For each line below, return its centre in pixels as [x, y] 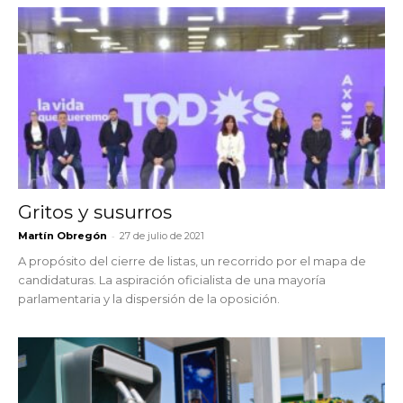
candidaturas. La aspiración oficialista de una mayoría [172, 279]
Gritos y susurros [95, 211]
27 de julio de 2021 [162, 235]
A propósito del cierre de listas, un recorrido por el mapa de [192, 260]
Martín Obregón [63, 235]
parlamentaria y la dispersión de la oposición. [149, 298]
